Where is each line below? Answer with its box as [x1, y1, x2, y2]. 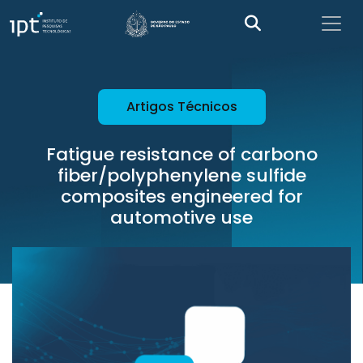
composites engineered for [60, 184, 303, 209]
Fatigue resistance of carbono [45, 142, 318, 167]
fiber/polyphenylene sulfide [57, 163, 306, 188]
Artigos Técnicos [126, 97, 237, 116]
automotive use [110, 205, 253, 230]
